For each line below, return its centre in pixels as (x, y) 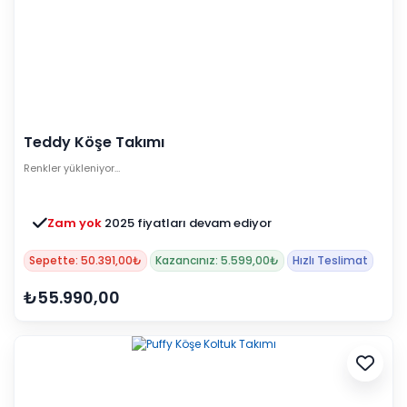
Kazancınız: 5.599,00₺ (217, 261)
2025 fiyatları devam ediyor (188, 223)
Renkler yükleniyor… (72, 169)
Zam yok (76, 223)
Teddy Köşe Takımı (94, 143)
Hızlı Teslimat (330, 261)
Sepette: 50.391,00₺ (85, 261)
